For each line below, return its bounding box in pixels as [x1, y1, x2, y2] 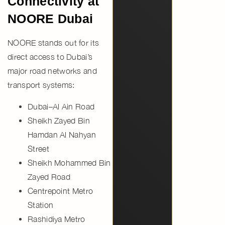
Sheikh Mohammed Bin [28, 158, 111, 167]
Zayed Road [28, 172, 71, 181]
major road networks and [8, 66, 97, 76]
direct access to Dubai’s [8, 52, 93, 62]
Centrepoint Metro [28, 186, 93, 195]
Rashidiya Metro [28, 214, 85, 223]
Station [28, 200, 54, 209]
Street [28, 144, 49, 153]
